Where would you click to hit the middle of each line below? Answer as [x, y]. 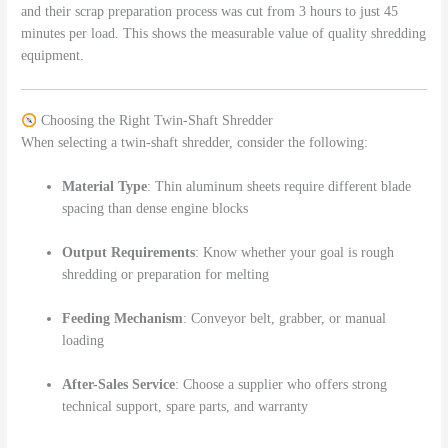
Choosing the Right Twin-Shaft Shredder [154, 121]
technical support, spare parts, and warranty [185, 406]
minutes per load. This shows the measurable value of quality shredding [224, 34]
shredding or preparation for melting [166, 275]
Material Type [105, 187]
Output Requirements [129, 253]
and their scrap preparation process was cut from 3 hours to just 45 [210, 12]
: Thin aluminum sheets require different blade [279, 187]
